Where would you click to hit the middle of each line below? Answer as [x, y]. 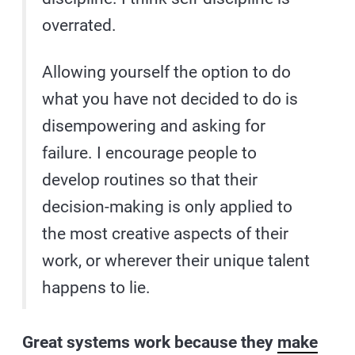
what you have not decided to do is [170, 99]
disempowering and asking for [154, 126]
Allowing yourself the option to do [167, 72]
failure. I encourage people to [150, 153]
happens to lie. [97, 287]
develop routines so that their [150, 179]
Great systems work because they [150, 342]
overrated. [80, 25]
